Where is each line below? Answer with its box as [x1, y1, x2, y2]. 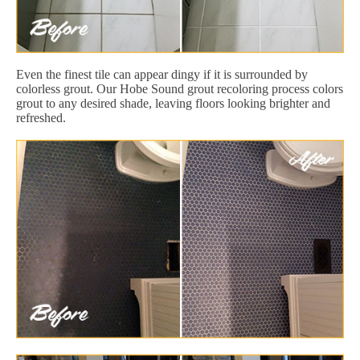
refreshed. [16, 110, 66, 125]
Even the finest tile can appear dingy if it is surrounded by [16, 67, 308, 81]
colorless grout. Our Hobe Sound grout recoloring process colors [16, 81, 343, 96]
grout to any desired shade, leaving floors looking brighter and [16, 96, 330, 110]
